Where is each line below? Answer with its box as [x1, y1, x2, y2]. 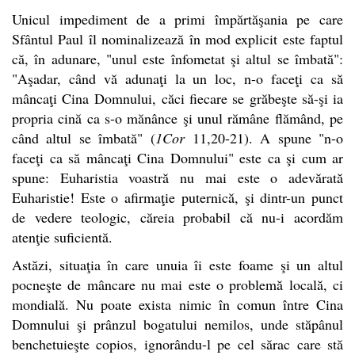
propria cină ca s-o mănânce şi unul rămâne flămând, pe [12, 108, 343, 128]
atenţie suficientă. [12, 227, 113, 246]
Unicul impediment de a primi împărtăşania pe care [12, 9, 343, 29]
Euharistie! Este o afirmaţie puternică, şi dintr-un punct [12, 187, 343, 207]
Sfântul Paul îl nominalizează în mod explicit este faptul [12, 29, 343, 48]
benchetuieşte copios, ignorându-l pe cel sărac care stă [12, 334, 343, 353]
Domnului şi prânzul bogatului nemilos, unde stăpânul [12, 314, 343, 334]
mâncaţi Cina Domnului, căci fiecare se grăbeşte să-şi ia [12, 88, 343, 108]
